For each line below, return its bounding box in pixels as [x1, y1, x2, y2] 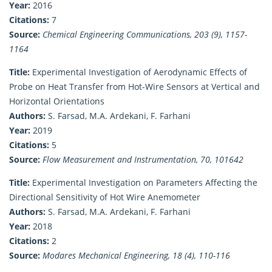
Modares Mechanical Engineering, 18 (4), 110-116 [42, 249, 230, 261]
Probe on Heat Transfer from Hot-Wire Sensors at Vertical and [9, 80, 260, 92]
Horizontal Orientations [9, 95, 104, 107]
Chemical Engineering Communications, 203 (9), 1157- [42, 28, 247, 40]
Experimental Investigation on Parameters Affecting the [30, 176, 257, 188]
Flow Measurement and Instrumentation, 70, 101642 [42, 153, 243, 165]
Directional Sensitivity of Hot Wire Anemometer [9, 191, 200, 203]
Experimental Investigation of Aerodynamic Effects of [30, 66, 247, 78]
